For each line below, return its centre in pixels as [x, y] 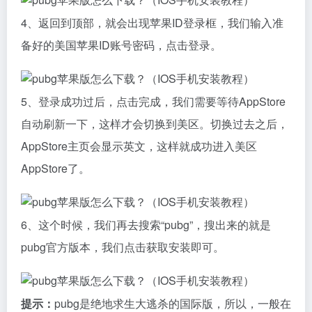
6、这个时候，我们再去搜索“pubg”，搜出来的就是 [146, 225]
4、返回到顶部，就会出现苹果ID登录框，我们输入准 [152, 23]
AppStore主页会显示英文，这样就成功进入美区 [139, 146]
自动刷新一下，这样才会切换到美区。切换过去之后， [155, 124]
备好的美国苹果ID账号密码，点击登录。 [121, 45]
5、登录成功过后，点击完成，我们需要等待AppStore [153, 101]
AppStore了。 [55, 168]
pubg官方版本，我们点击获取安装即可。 [123, 247]
